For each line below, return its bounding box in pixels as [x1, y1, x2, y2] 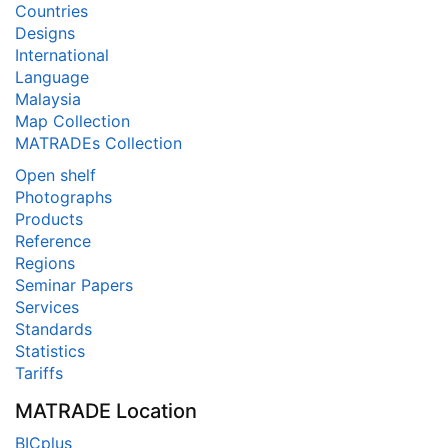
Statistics [15, 341, 85, 361]
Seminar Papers [15, 275, 133, 295]
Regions [15, 253, 75, 273]
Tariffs [15, 363, 63, 383]
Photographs [15, 187, 112, 207]
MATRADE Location [15, 399, 197, 423]
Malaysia [15, 89, 81, 109]
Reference [15, 231, 91, 251]
